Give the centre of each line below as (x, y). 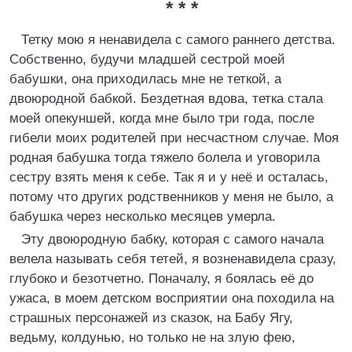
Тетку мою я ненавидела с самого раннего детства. (178, 40)
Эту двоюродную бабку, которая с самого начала (172, 239)
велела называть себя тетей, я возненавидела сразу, (173, 259)
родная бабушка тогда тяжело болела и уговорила (165, 158)
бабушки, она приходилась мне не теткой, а (145, 79)
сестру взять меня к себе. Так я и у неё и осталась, (169, 177)
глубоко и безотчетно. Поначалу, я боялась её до (161, 279)
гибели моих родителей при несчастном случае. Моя (174, 138)
